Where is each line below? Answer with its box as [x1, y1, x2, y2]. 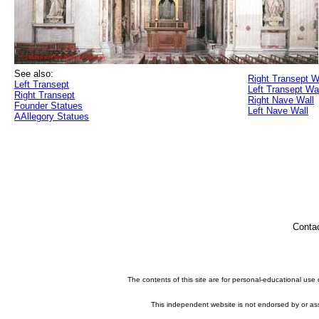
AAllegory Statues [14, 111, 89, 122]
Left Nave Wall [248, 105, 308, 116]
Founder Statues [14, 100, 83, 111]
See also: [14, 68, 53, 79]
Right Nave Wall [248, 95, 314, 105]
